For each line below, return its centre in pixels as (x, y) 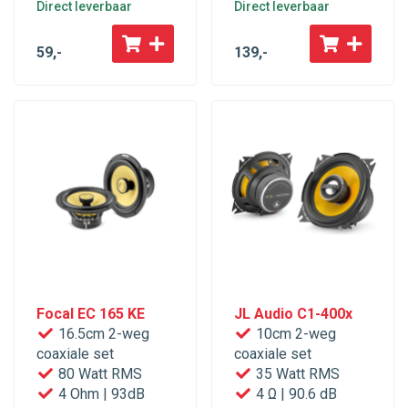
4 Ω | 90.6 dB (295, 394)
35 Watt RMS (296, 374)
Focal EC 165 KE (91, 314)
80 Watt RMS (98, 374)
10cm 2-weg (294, 334)
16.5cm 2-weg (102, 334)
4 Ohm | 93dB (100, 394)
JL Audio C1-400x (293, 314)
